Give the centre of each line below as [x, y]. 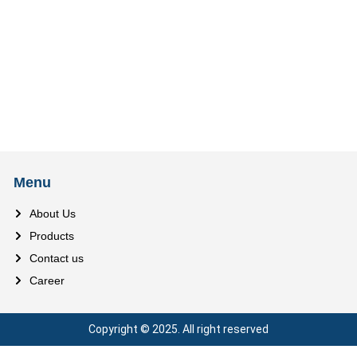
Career [47, 280]
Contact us [56, 258]
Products [51, 235]
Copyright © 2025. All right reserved [178, 329]
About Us [52, 213]
